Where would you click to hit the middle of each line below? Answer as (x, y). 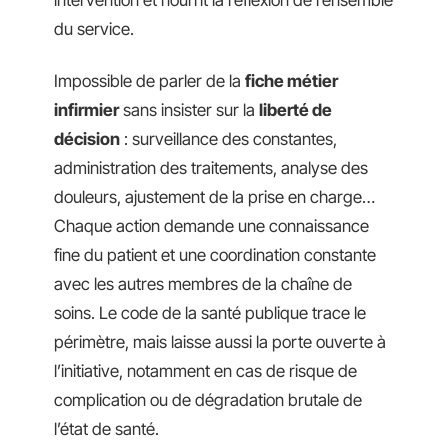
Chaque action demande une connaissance (211, 225)
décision (87, 138)
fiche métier (291, 80)
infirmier (86, 109)
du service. (94, 29)
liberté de (295, 109)
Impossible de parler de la (149, 80)
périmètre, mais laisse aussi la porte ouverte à (220, 341)
